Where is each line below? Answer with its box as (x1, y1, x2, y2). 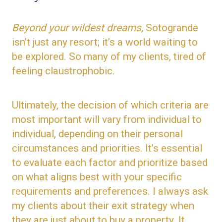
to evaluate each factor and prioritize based (12, 156, 208, 168)
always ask (156, 185, 208, 197)
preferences (93, 185, 148, 197)
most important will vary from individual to (12, 113, 202, 125)
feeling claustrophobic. (12, 64, 115, 77)
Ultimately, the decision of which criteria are (12, 99, 209, 111)
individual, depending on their (12, 127, 144, 140)
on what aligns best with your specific (12, 170, 182, 183)
